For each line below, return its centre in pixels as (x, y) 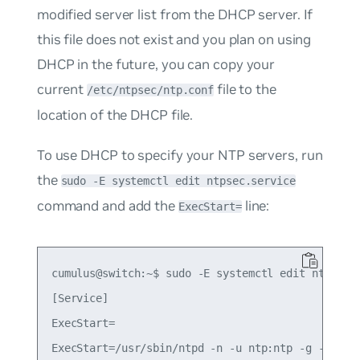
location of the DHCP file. (115, 115)
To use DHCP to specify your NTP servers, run (180, 155)
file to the (245, 90)
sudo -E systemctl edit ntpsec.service (178, 180)
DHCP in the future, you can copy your (156, 65)
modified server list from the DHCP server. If (175, 15)
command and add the (107, 205)
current (62, 90)
